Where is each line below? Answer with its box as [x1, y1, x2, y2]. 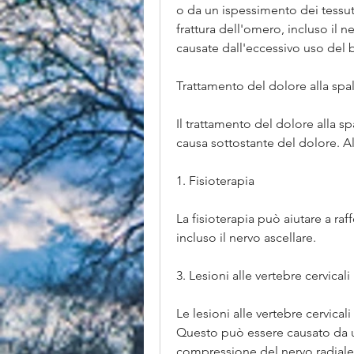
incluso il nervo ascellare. [176, 230, 316, 246]
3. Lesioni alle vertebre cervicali [176, 268, 350, 284]
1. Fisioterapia [176, 173, 254, 189]
